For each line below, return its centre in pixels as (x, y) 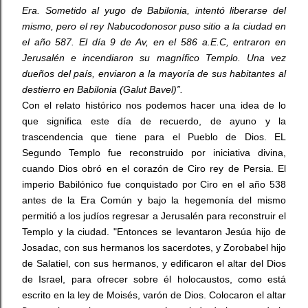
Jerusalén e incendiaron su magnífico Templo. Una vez (154, 58)
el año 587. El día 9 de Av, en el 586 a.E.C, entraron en (154, 42)
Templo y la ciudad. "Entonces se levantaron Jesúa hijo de (154, 232)
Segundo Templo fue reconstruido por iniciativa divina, (154, 153)
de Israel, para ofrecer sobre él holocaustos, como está (154, 279)
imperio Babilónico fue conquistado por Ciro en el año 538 (154, 184)
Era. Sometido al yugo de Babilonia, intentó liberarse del (154, 10)
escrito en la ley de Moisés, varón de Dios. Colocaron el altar (154, 295)
